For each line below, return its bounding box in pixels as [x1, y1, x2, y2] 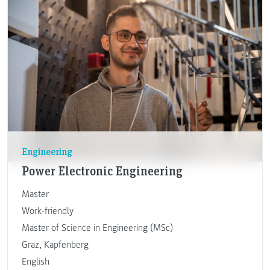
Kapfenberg [43, 238, 89, 251]
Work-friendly [21, 204, 74, 217]
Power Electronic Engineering [21, 162, 183, 178]
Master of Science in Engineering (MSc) [21, 221, 173, 234]
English [21, 255, 49, 268]
